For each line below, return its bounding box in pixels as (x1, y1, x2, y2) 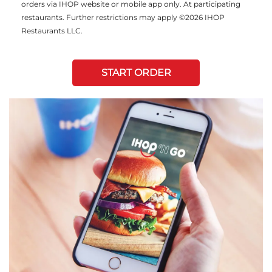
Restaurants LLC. (21, 25, 83, 35)
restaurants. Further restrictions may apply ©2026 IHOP (21, 12, 225, 22)
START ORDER (101, 66, 171, 78)
